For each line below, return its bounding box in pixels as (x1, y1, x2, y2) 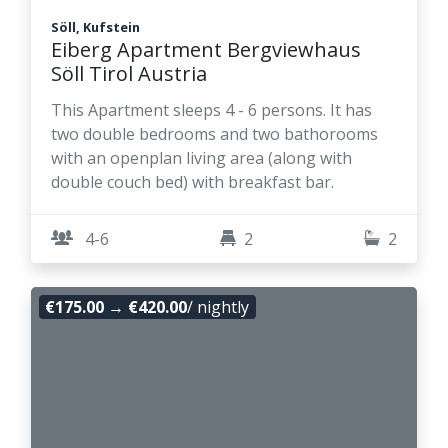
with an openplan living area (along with (51, 147, 352, 170)
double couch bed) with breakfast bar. (51, 171, 334, 194)
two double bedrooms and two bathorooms (51, 123, 378, 146)
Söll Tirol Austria (51, 60, 207, 88)
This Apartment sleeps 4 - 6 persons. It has (51, 99, 372, 122)
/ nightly (187, 296, 250, 319)
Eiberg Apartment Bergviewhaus (51, 36, 361, 64)
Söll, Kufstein (51, 18, 140, 37)
